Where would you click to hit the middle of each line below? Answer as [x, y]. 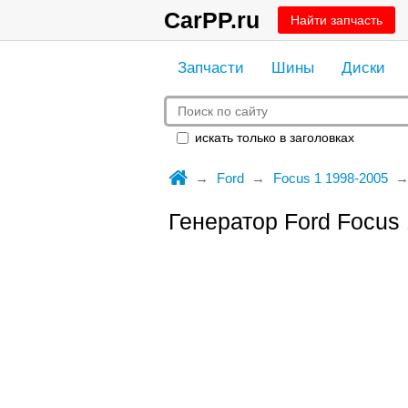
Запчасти [210, 68]
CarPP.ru [211, 20]
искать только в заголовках [272, 138]
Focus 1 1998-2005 [330, 178]
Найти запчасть [336, 20]
